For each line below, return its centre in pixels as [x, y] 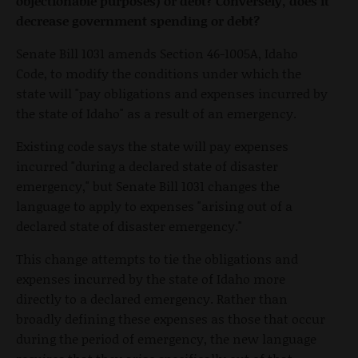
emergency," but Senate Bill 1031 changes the [148, 185]
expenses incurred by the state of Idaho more [151, 278]
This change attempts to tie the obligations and [157, 258]
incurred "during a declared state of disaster [147, 165]
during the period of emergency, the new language [166, 338]
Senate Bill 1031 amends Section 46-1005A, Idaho [157, 53]
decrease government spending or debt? [138, 20]
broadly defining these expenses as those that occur [171, 318]
